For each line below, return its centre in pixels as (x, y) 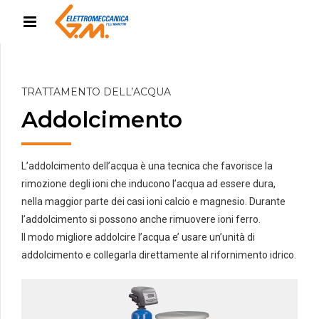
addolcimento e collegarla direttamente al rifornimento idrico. (159, 255)
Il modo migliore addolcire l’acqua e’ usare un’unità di (138, 237)
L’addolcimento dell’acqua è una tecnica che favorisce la (147, 166)
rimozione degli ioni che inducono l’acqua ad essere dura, (148, 184)
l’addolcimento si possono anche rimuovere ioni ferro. (141, 220)
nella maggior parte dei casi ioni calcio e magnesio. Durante (153, 202)
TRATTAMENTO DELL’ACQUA (96, 92)
